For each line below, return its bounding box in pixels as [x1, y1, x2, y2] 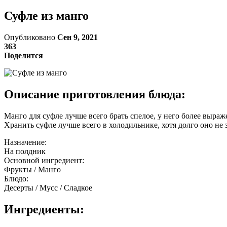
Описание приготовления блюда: [4, 87, 185, 101]
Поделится [4, 51, 43, 60]
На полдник [4, 146, 46, 156]
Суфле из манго [4, 9, 89, 22]
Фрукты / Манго [4, 165, 61, 174]
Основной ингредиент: [4, 156, 84, 165]
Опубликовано [4, 32, 57, 42]
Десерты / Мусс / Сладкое [4, 183, 92, 192]
